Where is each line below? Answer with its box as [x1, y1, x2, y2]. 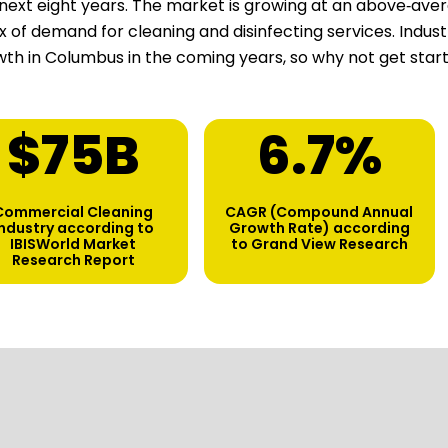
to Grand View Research [230, 234, 408, 255]
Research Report [11, 250, 135, 271]
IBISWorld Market [10, 234, 137, 255]
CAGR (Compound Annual [225, 202, 413, 223]
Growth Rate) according [228, 218, 410, 239]
